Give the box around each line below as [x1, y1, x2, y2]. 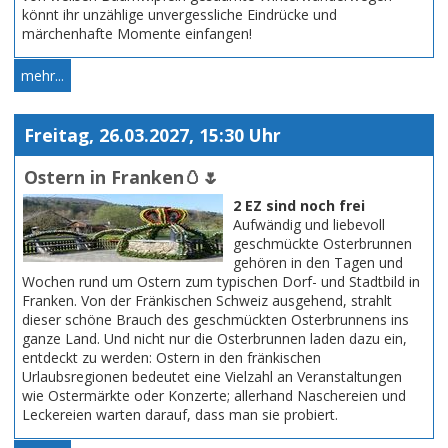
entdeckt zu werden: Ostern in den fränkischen [22, 347, 321, 367]
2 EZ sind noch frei [233, 195, 365, 215]
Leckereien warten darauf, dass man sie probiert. [22, 404, 338, 424]
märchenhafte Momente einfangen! [22, 23, 252, 43]
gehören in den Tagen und [233, 252, 403, 272]
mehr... [21, 65, 64, 85]
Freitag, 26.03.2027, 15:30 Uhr [23, 123, 281, 148]
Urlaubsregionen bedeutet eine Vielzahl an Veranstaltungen [22, 366, 402, 386]
